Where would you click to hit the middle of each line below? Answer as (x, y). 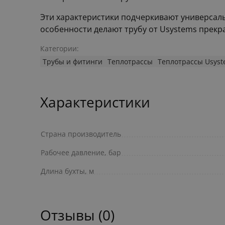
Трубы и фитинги (73, 61)
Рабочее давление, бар (81, 152)
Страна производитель (81, 134)
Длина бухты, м (67, 171)
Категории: (60, 48)
